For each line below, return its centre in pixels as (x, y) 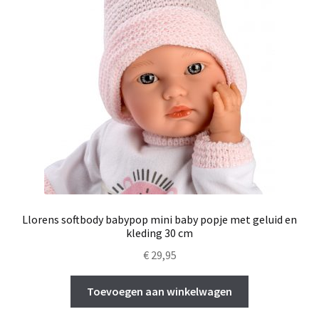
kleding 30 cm (159, 233)
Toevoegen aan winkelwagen (159, 291)
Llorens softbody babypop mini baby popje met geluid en (159, 220)
